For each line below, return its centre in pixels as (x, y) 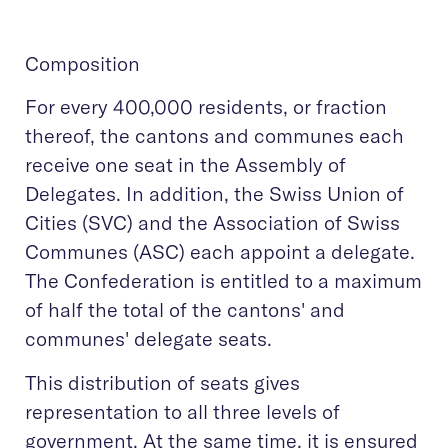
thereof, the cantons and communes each (214, 135)
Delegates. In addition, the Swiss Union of (214, 193)
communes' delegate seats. (151, 338)
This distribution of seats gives (162, 382)
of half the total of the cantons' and (185, 309)
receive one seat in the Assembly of (185, 164)
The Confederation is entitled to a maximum (223, 280)
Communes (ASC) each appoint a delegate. (220, 251)
